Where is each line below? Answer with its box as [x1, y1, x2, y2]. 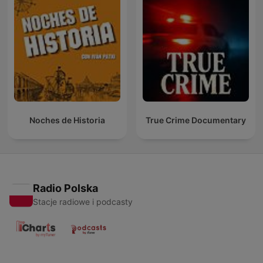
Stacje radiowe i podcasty [33, 197, 133, 207]
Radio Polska [33, 182, 98, 195]
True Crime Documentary [146, 115, 246, 126]
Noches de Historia [29, 115, 105, 126]
